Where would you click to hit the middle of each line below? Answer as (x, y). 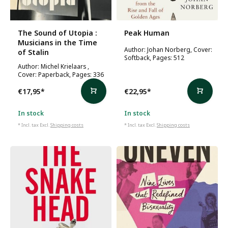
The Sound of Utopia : (58, 33)
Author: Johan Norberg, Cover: (168, 49)
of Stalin (33, 52)
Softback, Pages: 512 (154, 58)
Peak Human (147, 33)
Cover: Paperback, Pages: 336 (61, 74)
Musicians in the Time (58, 42)
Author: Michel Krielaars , (53, 66)
